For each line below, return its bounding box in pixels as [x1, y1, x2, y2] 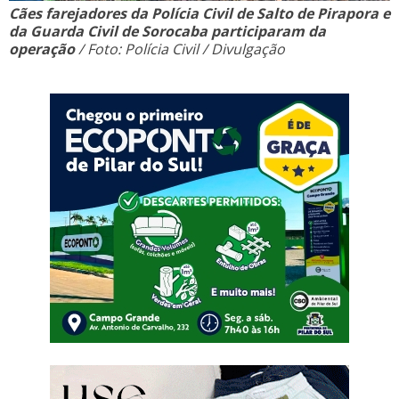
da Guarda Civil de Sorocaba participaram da [9, 21, 326, 42]
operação [9, 39, 75, 60]
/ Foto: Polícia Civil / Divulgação [75, 39, 285, 60]
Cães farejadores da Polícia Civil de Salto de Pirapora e [9, 4, 390, 24]
